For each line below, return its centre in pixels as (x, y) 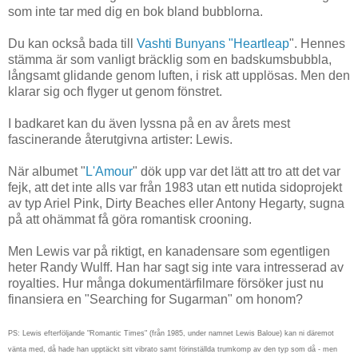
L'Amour (109, 172)
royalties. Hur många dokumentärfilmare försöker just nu (166, 284)
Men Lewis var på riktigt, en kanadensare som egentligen (169, 252)
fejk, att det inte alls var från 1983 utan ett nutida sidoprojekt (175, 188)
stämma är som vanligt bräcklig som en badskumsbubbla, (170, 60)
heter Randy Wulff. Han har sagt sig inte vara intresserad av (176, 268)
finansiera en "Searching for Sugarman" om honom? (155, 300)
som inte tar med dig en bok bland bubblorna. (135, 12)
